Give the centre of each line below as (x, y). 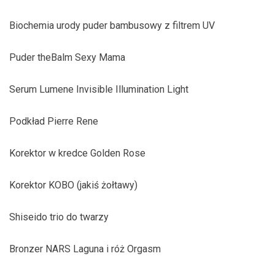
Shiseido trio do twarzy (59, 217)
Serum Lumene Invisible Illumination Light (99, 89)
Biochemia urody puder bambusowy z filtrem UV (112, 25)
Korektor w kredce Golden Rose (77, 153)
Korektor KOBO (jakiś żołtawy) (73, 185)
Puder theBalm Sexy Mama (67, 57)
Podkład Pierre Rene (54, 121)
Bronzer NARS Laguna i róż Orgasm (85, 249)
